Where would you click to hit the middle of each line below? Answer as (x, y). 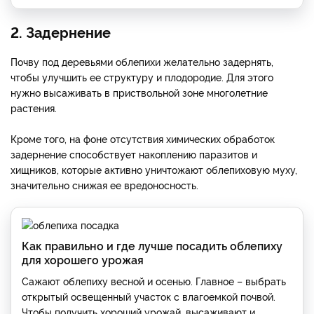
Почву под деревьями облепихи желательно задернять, (142, 61)
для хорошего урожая (83, 259)
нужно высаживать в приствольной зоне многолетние (139, 92)
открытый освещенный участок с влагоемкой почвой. (149, 296)
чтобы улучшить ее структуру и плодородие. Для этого (142, 76)
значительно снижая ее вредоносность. (104, 184)
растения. (34, 107)
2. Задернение (61, 31)
